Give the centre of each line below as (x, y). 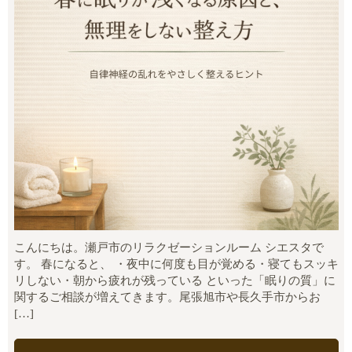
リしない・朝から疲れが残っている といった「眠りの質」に (174, 281)
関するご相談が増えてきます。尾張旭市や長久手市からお (167, 297)
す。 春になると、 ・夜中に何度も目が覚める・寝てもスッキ (176, 264)
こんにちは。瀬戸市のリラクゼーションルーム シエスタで (169, 248)
